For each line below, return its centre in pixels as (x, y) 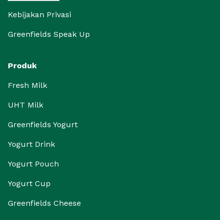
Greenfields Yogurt (43, 124)
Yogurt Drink (31, 144)
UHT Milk (26, 105)
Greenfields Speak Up (49, 34)
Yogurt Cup (29, 183)
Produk (22, 66)
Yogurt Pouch (33, 164)
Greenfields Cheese (44, 203)
